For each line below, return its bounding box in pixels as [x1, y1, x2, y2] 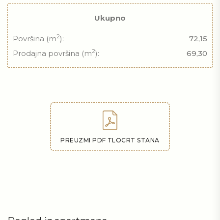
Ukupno [94, 13, 126, 23]
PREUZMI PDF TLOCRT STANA [60, 136, 160, 144]
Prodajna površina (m [13, 48, 92, 58]
